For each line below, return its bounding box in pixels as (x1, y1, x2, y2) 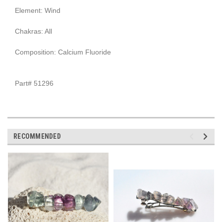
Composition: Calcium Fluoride (15, 48, 111, 56)
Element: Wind (15, 6, 60, 14)
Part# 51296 (15, 79, 54, 87)
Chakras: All (15, 27, 52, 35)
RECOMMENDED (13, 132, 61, 140)
